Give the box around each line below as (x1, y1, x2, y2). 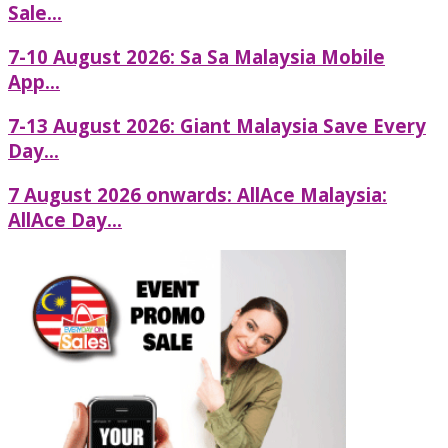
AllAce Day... (8, 206, 122, 232)
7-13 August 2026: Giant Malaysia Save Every (8, 112, 426, 138)
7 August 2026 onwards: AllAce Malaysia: (8, 181, 387, 207)
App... (8, 69, 60, 95)
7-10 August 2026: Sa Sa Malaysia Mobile (8, 44, 385, 70)
